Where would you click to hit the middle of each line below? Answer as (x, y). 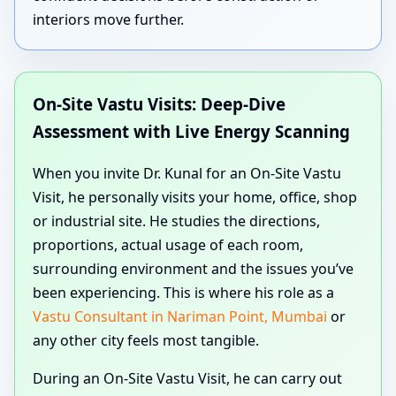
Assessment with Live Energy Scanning (191, 132)
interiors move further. (108, 20)
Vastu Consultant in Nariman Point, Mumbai (180, 316)
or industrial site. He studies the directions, (176, 221)
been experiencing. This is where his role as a (183, 292)
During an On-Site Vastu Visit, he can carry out (187, 378)
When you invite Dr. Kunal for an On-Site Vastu (187, 173)
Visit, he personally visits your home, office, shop (195, 197)
